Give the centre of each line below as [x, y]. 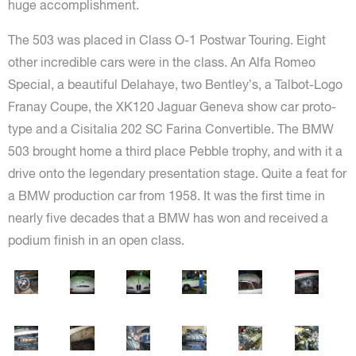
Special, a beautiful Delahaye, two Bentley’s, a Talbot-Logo [175, 84]
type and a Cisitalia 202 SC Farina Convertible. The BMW [171, 129]
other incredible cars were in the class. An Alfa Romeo [162, 62]
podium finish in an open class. [96, 240]
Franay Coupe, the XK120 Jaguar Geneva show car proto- [172, 106]
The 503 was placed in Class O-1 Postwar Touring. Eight [167, 40]
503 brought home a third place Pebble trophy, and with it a [175, 151]
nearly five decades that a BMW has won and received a [168, 218]
